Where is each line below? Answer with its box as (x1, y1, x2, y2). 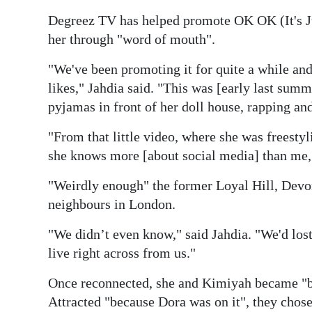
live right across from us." (48, 244, 196, 260)
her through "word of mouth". (48, 31, 215, 47)
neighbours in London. (48, 196, 175, 212)
